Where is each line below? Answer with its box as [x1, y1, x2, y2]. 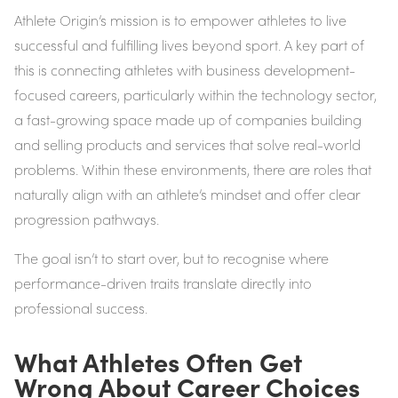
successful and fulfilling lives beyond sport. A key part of [14, 36, 364, 55]
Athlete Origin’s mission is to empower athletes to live [14, 11, 346, 30]
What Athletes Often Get [14, 343, 302, 380]
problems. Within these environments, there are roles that [14, 160, 371, 179]
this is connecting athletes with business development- [14, 60, 355, 80]
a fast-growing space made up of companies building [14, 110, 362, 130]
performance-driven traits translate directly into [14, 274, 312, 293]
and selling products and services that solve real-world [14, 135, 361, 155]
